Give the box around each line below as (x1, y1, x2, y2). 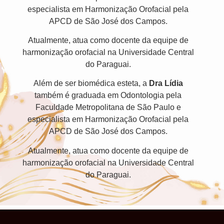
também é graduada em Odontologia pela (34, 91, 182, 100)
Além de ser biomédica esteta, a (33, 79, 149, 88)
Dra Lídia (148, 79, 183, 88)
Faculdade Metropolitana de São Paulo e (35, 103, 181, 112)
